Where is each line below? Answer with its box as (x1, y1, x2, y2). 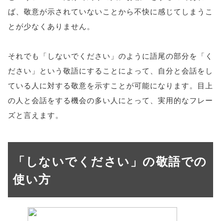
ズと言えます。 (8, 110, 63, 120)
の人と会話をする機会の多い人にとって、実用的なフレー (8, 95, 213, 105)
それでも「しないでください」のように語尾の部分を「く (8, 50, 213, 61)
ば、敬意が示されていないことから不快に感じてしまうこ (8, 6, 213, 16)
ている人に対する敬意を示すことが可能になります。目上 (8, 80, 213, 90)
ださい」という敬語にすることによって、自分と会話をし (8, 65, 213, 75)
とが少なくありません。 (8, 21, 95, 31)
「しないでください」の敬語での (13, 152, 207, 169)
